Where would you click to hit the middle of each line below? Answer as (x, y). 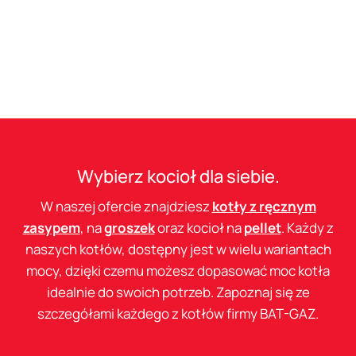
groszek (129, 227)
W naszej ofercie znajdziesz (126, 206)
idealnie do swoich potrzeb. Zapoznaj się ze (178, 292)
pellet (262, 227)
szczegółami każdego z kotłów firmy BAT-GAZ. (178, 313)
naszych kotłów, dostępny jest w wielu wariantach (178, 249)
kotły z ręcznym (264, 206)
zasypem (51, 227)
